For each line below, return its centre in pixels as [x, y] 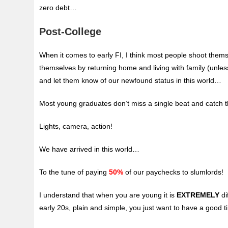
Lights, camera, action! [76, 126]
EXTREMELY [198, 195]
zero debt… [58, 8]
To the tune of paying [74, 172]
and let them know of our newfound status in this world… [131, 81]
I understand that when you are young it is [108, 195]
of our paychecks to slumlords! [174, 172]
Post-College [70, 32]
